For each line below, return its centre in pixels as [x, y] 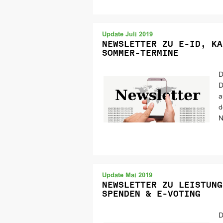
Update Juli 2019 [127, 35]
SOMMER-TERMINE [140, 53]
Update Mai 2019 [127, 176]
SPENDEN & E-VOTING [151, 194]
